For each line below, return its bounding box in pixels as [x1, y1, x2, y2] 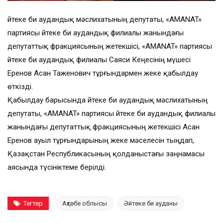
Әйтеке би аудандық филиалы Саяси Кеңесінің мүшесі [7, 55, 191, 65]
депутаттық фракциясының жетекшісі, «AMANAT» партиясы [7, 42, 212, 51]
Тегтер [23, 200, 43, 208]
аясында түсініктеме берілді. [7, 163, 106, 172]
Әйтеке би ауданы [124, 200, 178, 208]
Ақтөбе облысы [62, 200, 107, 208]
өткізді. [7, 82, 33, 92]
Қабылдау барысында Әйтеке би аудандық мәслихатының [7, 96, 208, 105]
